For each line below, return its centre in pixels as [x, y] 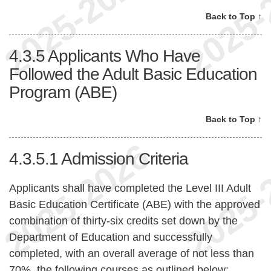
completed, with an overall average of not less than [132, 253]
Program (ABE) [63, 92]
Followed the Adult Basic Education [133, 74]
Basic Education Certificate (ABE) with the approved [135, 204]
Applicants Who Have [124, 56]
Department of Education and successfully [111, 237]
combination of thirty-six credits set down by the [123, 220]
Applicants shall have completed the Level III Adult [130, 188]
